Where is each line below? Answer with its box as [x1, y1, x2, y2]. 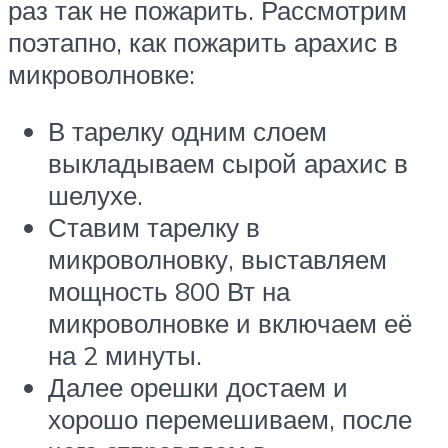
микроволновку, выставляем [48, 243, 387, 276]
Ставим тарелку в [48, 211, 260, 244]
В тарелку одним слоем [48, 115, 327, 148]
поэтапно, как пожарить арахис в [8, 25, 398, 58]
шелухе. [48, 179, 143, 212]
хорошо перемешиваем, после [48, 403, 412, 436]
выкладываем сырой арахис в [48, 147, 408, 180]
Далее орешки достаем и [48, 371, 348, 404]
